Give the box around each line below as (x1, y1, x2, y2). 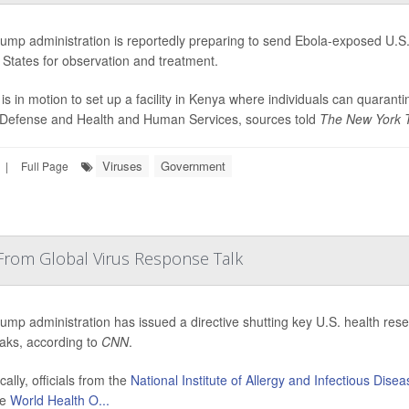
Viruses (102, 157, 142, 174)
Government (161, 157, 225, 174)
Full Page (21, 158, 68, 173)
